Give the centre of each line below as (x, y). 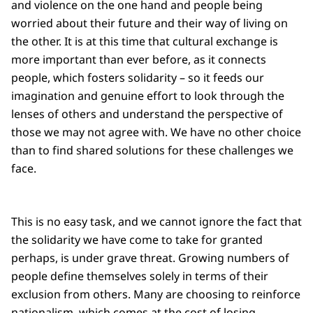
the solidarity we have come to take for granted (137, 240)
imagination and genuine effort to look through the (148, 96)
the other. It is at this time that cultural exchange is (145, 42)
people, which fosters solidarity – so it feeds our (138, 78)
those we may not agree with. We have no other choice (156, 132)
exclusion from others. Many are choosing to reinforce (156, 294)
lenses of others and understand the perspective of (147, 114)
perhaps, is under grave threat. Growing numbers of (150, 258)
